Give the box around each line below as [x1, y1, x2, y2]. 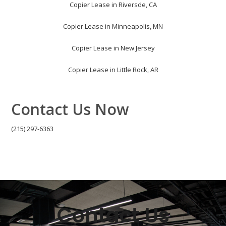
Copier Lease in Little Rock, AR [68, 65, 158, 74]
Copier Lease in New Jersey [71, 43, 155, 52]
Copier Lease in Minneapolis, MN [63, 22, 163, 31]
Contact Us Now [11, 99, 129, 120]
